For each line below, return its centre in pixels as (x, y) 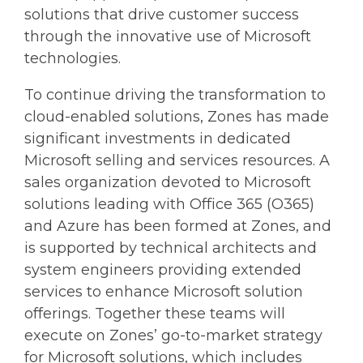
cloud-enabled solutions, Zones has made (177, 116)
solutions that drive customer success (162, 14)
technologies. (73, 58)
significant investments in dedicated (158, 138)
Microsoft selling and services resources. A (177, 160)
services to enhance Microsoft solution (164, 291)
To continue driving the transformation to (175, 94)
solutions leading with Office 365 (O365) (169, 204)
